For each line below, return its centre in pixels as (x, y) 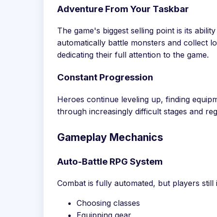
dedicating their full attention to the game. (133, 55)
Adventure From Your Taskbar (123, 9)
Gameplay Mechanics (110, 137)
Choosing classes (108, 203)
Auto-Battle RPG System (110, 161)
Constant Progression (105, 77)
